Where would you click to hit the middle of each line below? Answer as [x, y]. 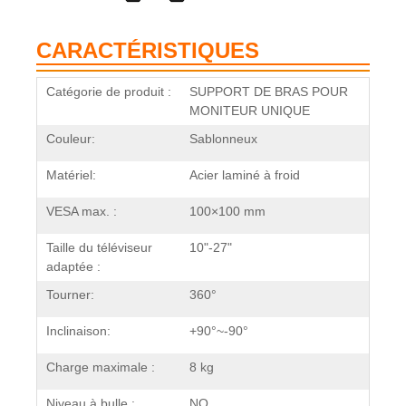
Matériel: [71, 175]
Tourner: [70, 295]
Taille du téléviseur [99, 248]
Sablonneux [223, 139]
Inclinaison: [78, 331]
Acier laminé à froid [245, 175]
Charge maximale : [101, 367]
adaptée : [73, 267]
